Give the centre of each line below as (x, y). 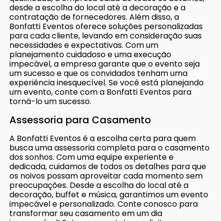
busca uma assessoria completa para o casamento (110, 147)
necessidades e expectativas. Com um (84, 45)
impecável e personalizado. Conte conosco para (104, 204)
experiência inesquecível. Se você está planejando (107, 82)
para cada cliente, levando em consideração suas (106, 36)
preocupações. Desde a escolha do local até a (99, 185)
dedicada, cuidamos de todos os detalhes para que (108, 166)
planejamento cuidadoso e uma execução (91, 54)
